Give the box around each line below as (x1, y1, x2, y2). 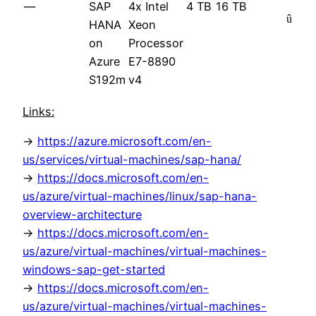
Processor (128, 36, 183, 51)
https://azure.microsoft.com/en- (37, 133, 212, 148)
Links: (23, 104, 54, 119)
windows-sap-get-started (23, 262, 165, 276)
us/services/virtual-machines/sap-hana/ (23, 152, 241, 166)
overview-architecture (23, 207, 142, 221)
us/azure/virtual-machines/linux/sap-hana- (23, 188, 257, 203)
